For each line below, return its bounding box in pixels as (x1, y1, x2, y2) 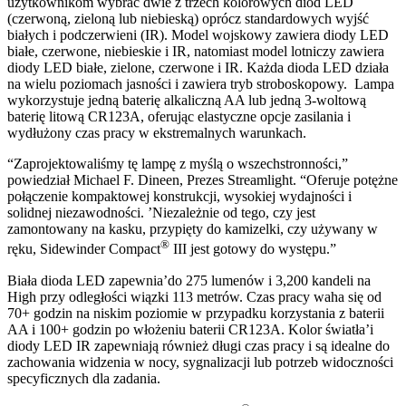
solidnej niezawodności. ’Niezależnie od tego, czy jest (7, 205, 315, 221)
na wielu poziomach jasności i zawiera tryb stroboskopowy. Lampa (7, 76, 394, 92)
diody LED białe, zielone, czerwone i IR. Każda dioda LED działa (7, 60, 389, 76)
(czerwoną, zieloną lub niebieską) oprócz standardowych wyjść (7, 11, 369, 27)
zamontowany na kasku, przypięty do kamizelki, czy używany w (7, 221, 378, 237)
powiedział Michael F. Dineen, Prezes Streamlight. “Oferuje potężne (7, 172, 398, 188)
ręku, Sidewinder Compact (7, 241, 160, 257)
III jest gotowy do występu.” (169, 241, 336, 257)
